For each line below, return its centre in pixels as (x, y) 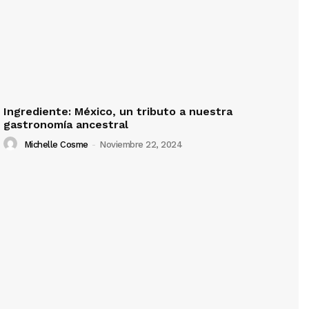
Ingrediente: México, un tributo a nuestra (118, 111)
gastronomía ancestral (66, 124)
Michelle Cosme (56, 145)
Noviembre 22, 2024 (141, 145)
